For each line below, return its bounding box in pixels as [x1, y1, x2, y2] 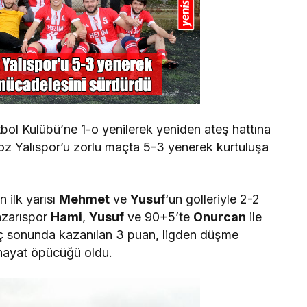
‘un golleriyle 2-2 [165, 192, 260, 206]
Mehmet [59, 192, 110, 206]
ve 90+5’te [124, 210, 194, 224]
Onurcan [193, 210, 247, 224]
